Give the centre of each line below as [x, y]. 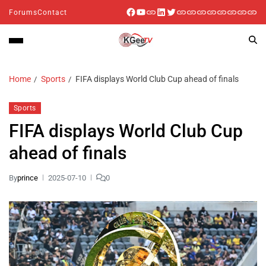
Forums [23, 12]
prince [28, 178]
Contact [52, 12]
